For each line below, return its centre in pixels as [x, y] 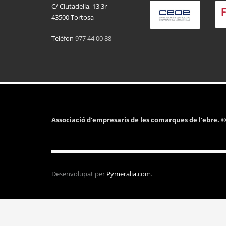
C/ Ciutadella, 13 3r [79, 6]
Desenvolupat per [79, 174]
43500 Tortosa [73, 17]
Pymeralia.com [129, 174]
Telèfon [63, 38]
